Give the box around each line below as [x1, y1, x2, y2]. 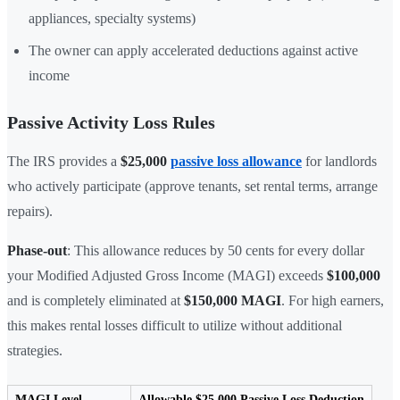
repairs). [7, 203, 53, 219]
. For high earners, [281, 292, 384, 308]
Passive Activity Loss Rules [7, 112, 215, 132]
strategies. [7, 342, 62, 358]
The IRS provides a [7, 153, 121, 169]
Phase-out [7, 242, 67, 258]
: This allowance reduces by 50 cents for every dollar [67, 242, 364, 258]
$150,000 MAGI [184, 292, 281, 308]
